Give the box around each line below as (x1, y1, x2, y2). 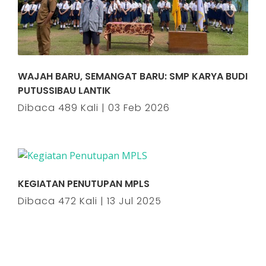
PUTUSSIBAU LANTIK (18, 84, 111, 97)
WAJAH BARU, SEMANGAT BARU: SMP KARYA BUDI (18, 69, 248, 83)
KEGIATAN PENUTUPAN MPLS (18, 177, 150, 191)
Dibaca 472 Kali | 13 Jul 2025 (18, 194, 161, 208)
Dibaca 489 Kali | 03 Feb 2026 (18, 101, 170, 115)
